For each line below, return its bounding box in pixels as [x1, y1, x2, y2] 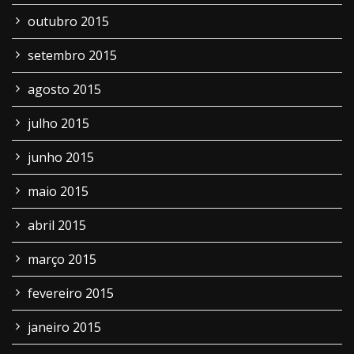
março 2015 [28, 250, 96, 268]
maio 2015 [28, 183, 88, 200]
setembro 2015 [28, 47, 117, 64]
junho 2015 [28, 149, 94, 166]
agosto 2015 [28, 81, 101, 98]
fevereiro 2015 [28, 284, 114, 302]
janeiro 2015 [28, 318, 101, 336]
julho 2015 [28, 115, 89, 132]
